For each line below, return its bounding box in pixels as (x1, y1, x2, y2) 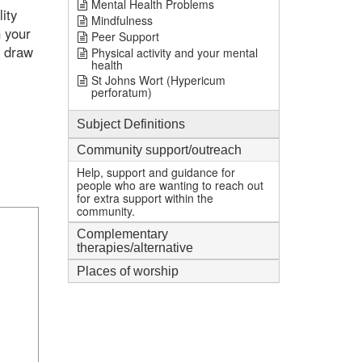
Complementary (76, 227, 168, 241)
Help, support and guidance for (76, 164, 235, 180)
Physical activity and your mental (90, 44, 258, 61)
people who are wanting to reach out (76, 177, 263, 193)
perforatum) (90, 84, 152, 100)
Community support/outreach (76, 143, 242, 157)
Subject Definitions (76, 117, 185, 131)
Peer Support (90, 28, 159, 44)
